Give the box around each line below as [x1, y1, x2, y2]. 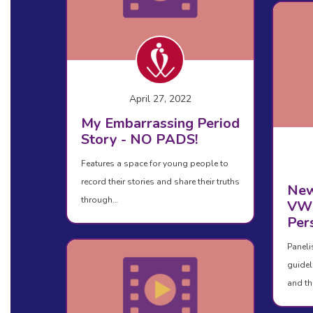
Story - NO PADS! [80, 130, 198, 150]
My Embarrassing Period [80, 114, 240, 133]
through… [80, 194, 118, 206]
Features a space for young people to [80, 158, 228, 170]
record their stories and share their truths [80, 176, 240, 188]
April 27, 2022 [129, 92, 191, 106]
